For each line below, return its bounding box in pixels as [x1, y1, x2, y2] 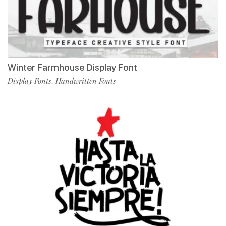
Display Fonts [8, 75, 51, 86]
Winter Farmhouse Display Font [8, 62, 137, 73]
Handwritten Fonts [55, 75, 116, 86]
